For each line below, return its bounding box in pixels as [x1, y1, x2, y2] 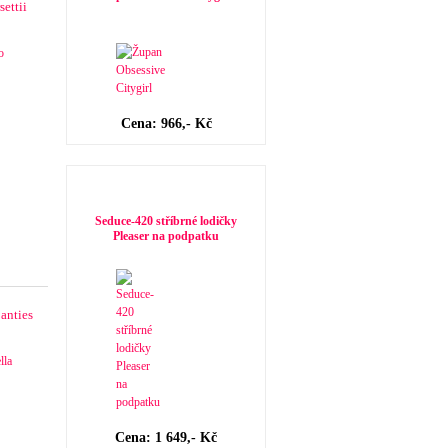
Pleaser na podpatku [113, 229, 219, 243]
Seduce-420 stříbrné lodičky [95, 214, 237, 228]
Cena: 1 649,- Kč [115, 430, 217, 445]
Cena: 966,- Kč [120, 116, 212, 131]
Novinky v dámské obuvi [80, 179, 230, 194]
